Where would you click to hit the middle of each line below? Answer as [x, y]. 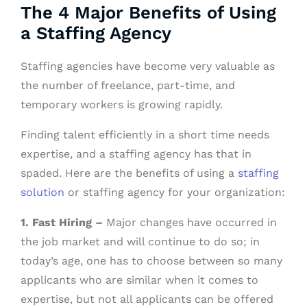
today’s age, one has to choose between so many [151, 260]
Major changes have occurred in [192, 222]
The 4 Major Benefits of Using [148, 12]
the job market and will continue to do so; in [140, 241]
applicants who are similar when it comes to [139, 280]
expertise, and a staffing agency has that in [136, 153]
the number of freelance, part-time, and [128, 85]
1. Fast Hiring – [63, 222]
